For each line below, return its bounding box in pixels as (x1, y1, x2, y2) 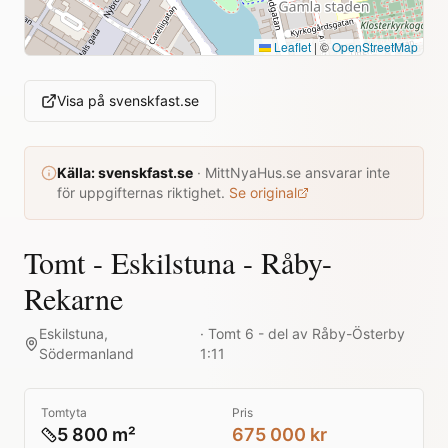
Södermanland (39, 345, 135, 362)
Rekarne (24, 278, 123, 318)
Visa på (57, 92, 109, 109)
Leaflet (271, 38, 311, 55)
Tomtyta (41, 405, 87, 420)
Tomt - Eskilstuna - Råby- (24, 242, 332, 282)
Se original (229, 184, 297, 201)
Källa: (57, 164, 98, 181)
